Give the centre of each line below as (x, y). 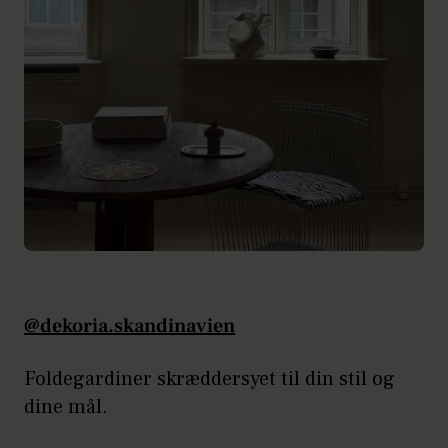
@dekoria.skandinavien (129, 325)
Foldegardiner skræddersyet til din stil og (209, 378)
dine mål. (66, 406)
